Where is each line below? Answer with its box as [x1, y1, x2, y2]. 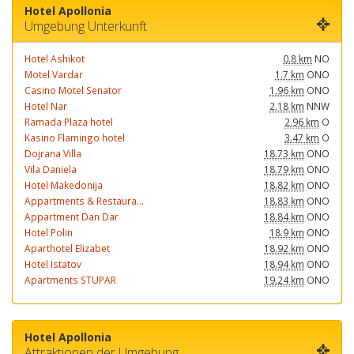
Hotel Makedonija [24, 179, 103, 191]
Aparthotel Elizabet [24, 242, 110, 254]
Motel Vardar [24, 68, 83, 81]
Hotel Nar [24, 100, 67, 112]
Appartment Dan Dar [24, 210, 119, 223]
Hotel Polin [24, 226, 73, 239]
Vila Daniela [24, 163, 77, 175]
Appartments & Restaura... [24, 194, 144, 207]
